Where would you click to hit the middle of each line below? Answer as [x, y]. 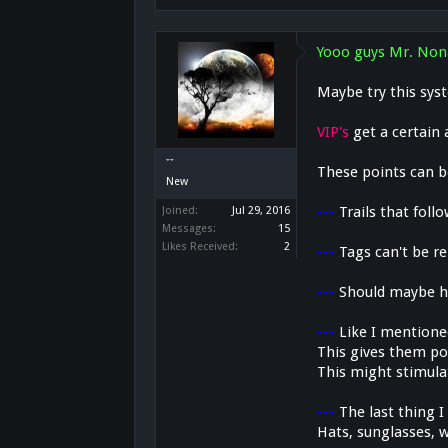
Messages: [189, 229]
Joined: [180, 211]
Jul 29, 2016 [261, 211]
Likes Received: [200, 247]
